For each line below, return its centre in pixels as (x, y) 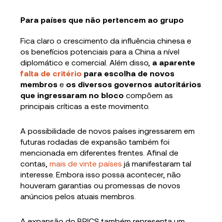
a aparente (174, 62)
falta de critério (51, 73)
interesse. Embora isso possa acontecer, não (101, 174)
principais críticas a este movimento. (85, 106)
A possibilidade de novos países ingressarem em (108, 130)
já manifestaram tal (157, 163)
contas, (35, 163)
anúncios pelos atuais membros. (78, 196)
